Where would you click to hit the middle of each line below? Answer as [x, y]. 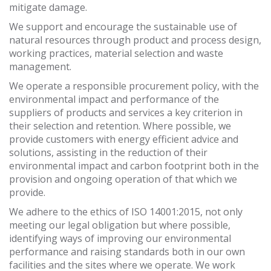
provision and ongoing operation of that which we [123, 179]
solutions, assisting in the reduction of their [108, 152]
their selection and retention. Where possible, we [120, 126]
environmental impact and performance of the [114, 99]
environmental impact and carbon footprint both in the [134, 165]
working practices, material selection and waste [116, 53]
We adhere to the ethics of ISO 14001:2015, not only [126, 211]
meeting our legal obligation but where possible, [120, 225]
